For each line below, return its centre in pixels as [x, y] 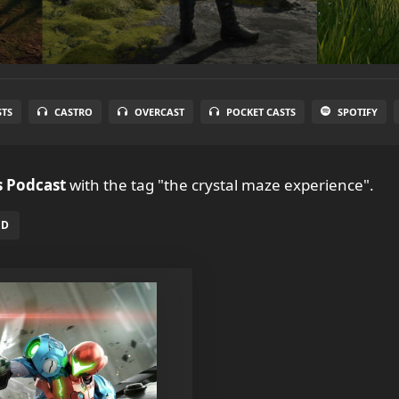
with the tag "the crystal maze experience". [220, 185]
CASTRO [73, 112]
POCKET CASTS [261, 112]
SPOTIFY [357, 112]
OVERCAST [159, 112]
